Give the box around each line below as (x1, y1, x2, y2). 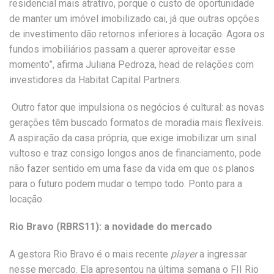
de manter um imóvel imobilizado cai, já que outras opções (9, 13, 259, 24)
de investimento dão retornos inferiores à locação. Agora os (9, 28, 265, 40)
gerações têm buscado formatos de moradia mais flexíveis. (9, 117, 264, 128)
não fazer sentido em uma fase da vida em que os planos (9, 163, 254, 174)
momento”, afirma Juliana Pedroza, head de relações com (9, 59, 254, 70)
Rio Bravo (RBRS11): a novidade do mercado (9, 221, 212, 232)
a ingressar (197, 248, 247, 260)
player (171, 248, 197, 260)
